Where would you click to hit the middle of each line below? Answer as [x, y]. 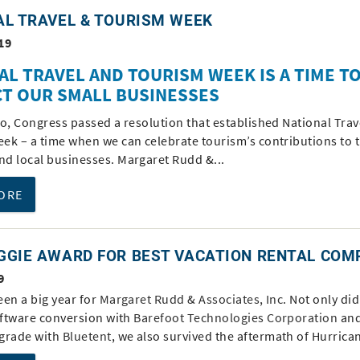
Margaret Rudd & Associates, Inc [191, 299]
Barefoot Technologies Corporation [236, 318]
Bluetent [87, 336]
